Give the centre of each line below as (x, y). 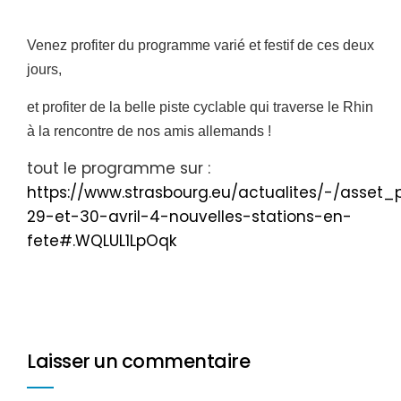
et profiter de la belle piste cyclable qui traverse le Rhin (200, 107)
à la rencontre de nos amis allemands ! (149, 132)
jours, (44, 70)
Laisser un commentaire (138, 362)
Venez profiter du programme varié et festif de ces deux (200, 46)
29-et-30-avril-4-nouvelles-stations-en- (189, 217)
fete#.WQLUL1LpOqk (102, 241)
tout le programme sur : (119, 169)
